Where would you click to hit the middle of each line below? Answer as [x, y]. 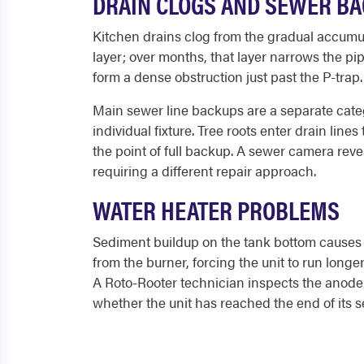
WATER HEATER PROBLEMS [216, 209]
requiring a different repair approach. [204, 171]
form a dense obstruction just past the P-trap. [227, 76]
